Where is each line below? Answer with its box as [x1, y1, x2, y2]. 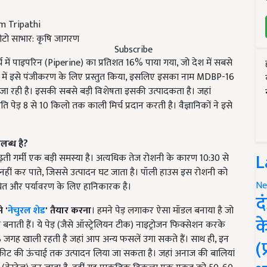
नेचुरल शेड [8, 202, 45, 219]
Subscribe [114, 41, 153, 58]
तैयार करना [50, 202, 91, 219]
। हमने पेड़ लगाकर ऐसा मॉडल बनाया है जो [91, 202, 234, 219]
